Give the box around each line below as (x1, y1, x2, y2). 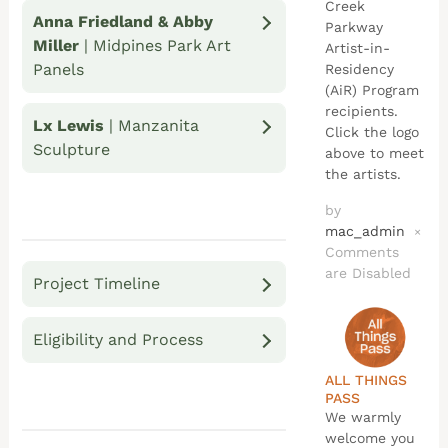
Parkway (324, 18, 383, 35)
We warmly (324, 408, 401, 425)
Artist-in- (324, 39, 390, 56)
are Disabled (324, 264, 411, 281)
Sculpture (33, 140, 111, 160)
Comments (324, 243, 399, 260)
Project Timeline (33, 274, 161, 294)
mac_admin (324, 222, 405, 239)
